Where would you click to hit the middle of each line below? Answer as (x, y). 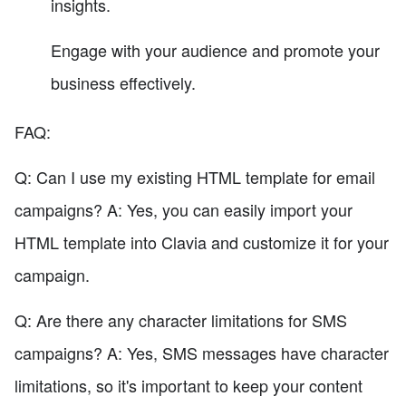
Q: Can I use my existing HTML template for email (195, 177)
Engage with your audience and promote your (215, 50)
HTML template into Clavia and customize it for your (202, 242)
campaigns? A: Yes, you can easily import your (184, 210)
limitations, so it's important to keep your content (188, 386)
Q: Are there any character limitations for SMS (181, 320)
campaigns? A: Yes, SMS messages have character (202, 353)
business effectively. (123, 83)
